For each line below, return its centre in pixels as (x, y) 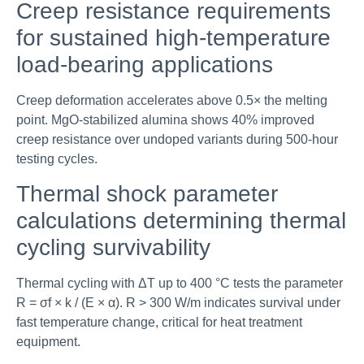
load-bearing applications (145, 65)
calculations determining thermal (181, 221)
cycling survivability (113, 248)
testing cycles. (57, 159)
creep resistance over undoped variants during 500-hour (177, 140)
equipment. (48, 342)
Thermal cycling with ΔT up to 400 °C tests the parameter (180, 284)
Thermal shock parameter (147, 194)
